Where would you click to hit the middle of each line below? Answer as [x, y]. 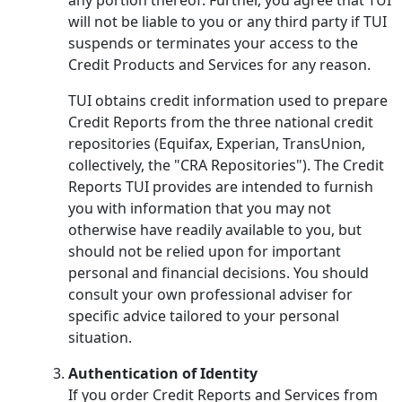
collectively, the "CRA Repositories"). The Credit [226, 165]
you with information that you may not [200, 208]
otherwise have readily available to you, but [215, 229]
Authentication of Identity [163, 373]
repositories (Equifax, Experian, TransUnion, [217, 143]
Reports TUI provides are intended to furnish [221, 186]
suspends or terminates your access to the [213, 43]
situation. [100, 337]
